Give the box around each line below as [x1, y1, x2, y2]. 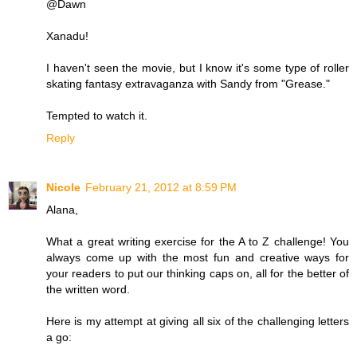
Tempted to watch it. [46, 108, 147, 122]
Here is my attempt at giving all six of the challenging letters [46, 314, 349, 328]
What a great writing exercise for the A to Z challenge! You [46, 234, 349, 248]
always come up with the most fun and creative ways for [46, 250, 349, 264]
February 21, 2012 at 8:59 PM [85, 180, 237, 194]
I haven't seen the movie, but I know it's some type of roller [46, 61, 349, 74]
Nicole [46, 180, 80, 194]
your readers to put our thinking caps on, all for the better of [46, 266, 349, 280]
